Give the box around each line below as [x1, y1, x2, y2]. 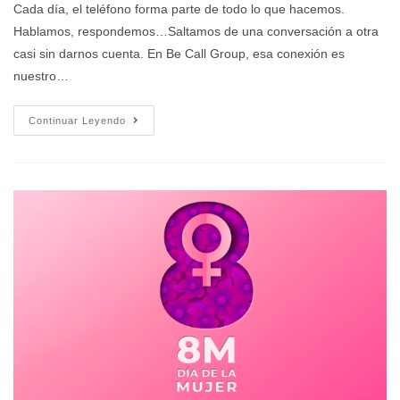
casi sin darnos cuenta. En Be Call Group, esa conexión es [13, 46, 345, 62]
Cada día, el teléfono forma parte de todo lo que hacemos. [13, 2, 345, 17]
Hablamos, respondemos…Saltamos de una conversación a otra [13, 24, 379, 39]
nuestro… [13, 69, 69, 84]
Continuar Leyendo [29, 115, 126, 127]
